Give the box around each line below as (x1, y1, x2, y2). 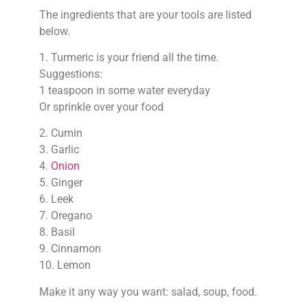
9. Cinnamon (38, 242, 101, 256)
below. (38, 24, 70, 38)
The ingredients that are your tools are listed (38, 8, 252, 21)
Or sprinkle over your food (38, 100, 164, 114)
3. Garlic (38, 143, 79, 157)
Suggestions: (38, 67, 102, 81)
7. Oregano (38, 209, 92, 223)
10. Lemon (38, 258, 91, 272)
